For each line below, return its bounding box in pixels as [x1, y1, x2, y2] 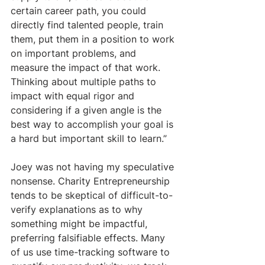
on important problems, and [11, 47, 139, 59]
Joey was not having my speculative [11, 160, 177, 173]
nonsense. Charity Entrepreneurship [11, 174, 173, 187]
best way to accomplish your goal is [11, 118, 176, 130]
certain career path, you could [11, 4, 149, 17]
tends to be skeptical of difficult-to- [11, 189, 173, 201]
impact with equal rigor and [11, 89, 137, 102]
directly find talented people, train [11, 18, 166, 31]
